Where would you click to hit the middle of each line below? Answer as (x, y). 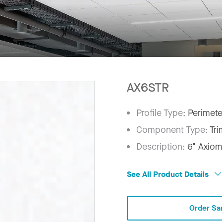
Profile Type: (162, 113)
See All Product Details (169, 174)
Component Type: (173, 130)
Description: (162, 146)
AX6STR (148, 87)
